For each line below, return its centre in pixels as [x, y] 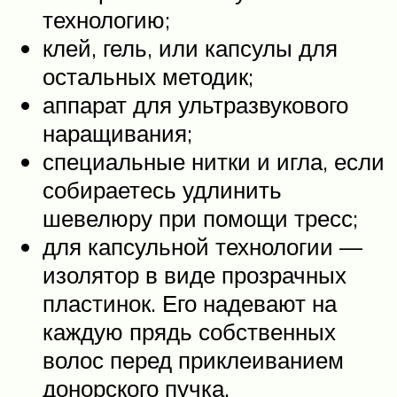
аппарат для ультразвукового [195, 104]
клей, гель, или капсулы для [190, 47]
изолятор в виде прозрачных [195, 274]
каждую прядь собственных [189, 331]
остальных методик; [148, 76]
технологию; [106, 19]
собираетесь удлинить [162, 189]
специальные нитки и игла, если [214, 161]
